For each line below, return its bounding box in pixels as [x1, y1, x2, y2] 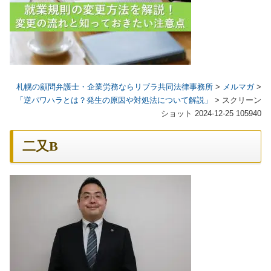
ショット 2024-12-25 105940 [161, 109, 261, 119]
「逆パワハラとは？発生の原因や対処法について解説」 [16, 96, 212, 105]
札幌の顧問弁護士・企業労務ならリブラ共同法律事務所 [16, 82, 213, 92]
